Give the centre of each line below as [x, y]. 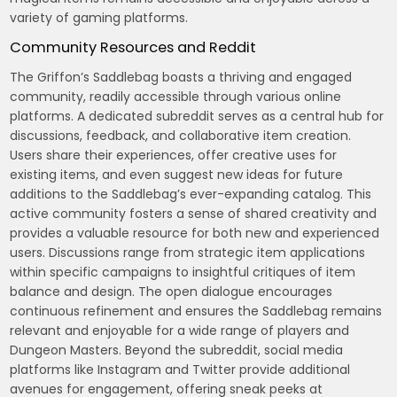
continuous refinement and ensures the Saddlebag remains [196, 311]
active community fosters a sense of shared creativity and [194, 213]
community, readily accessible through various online [176, 96]
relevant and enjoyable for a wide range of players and [180, 330]
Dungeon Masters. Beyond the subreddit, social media [177, 350]
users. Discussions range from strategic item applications [188, 252]
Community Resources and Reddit [133, 47]
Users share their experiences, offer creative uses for [174, 155]
